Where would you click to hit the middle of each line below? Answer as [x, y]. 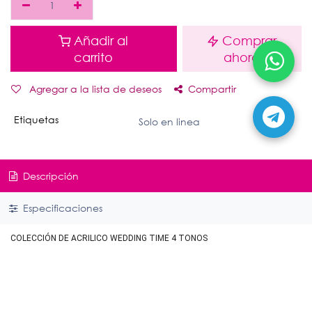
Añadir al [101, 40]
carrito [94, 57]
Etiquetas [36, 119]
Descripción [49, 175]
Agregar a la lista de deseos [95, 89]
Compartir [212, 89]
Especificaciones [61, 208]
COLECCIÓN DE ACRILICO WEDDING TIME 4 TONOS [109, 239]
